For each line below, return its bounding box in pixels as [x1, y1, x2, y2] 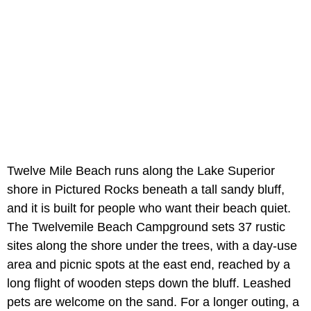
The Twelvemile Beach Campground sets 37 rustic [7, 220, 285, 235]
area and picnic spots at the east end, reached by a [7, 258, 290, 272]
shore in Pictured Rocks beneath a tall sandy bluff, [7, 183, 285, 197]
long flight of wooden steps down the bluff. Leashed [7, 276, 291, 291]
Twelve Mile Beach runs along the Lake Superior [7, 164, 275, 178]
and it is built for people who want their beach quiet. [7, 201, 291, 216]
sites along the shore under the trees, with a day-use [7, 239, 297, 253]
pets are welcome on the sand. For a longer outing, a [7, 295, 299, 310]
